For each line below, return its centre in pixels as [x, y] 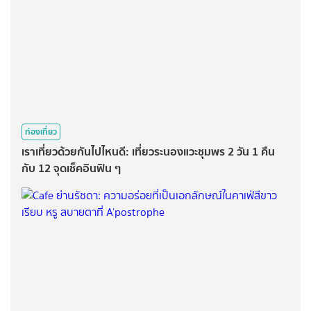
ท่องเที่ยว [41, 132]
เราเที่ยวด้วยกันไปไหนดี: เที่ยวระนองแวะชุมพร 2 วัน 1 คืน [148, 152]
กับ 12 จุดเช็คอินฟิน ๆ [71, 168]
